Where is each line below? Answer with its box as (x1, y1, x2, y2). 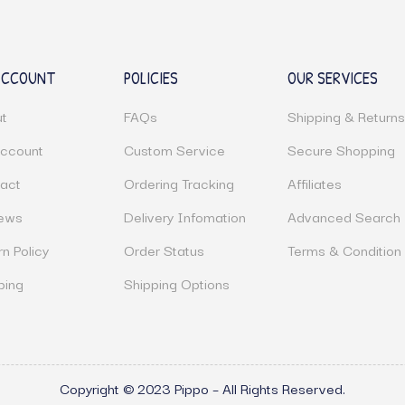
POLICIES (123, 67, 178, 89)
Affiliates (287, 172, 343, 193)
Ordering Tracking (123, 172, 234, 193)
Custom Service (123, 138, 225, 160)
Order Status (123, 239, 204, 260)
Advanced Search (287, 205, 401, 227)
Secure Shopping (287, 138, 396, 160)
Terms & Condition (287, 239, 402, 260)
